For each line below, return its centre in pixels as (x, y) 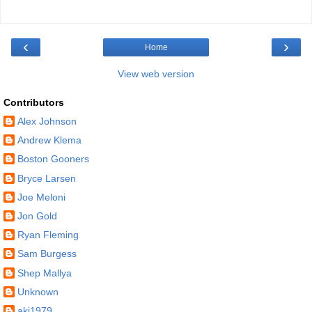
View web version (156, 74)
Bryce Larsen (47, 178)
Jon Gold (37, 216)
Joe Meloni (41, 197)
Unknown (38, 291)
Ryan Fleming (48, 235)
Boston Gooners (53, 159)
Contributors (34, 103)
